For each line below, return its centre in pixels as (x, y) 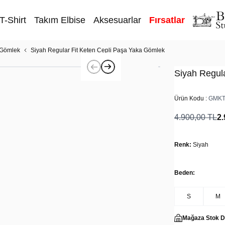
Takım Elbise (60, 20)
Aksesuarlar (117, 20)
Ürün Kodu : (192, 98)
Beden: (185, 173)
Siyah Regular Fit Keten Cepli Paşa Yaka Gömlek (98, 50)
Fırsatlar (167, 20)
